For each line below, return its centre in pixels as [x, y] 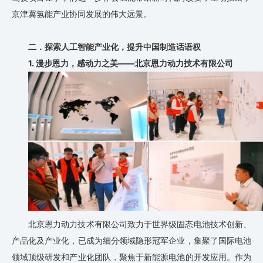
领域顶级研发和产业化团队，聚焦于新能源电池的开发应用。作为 [131, 257]
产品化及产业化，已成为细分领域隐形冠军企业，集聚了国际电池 [131, 240]
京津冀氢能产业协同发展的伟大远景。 [82, 14]
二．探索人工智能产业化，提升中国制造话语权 [114, 46]
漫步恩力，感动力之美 [77, 63]
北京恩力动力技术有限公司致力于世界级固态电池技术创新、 [140, 224]
